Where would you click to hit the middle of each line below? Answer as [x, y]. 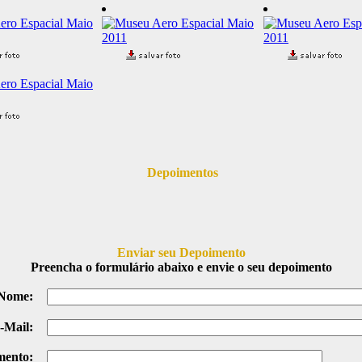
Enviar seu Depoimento [181, 253]
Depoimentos [181, 173]
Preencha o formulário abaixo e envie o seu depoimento [181, 267]
